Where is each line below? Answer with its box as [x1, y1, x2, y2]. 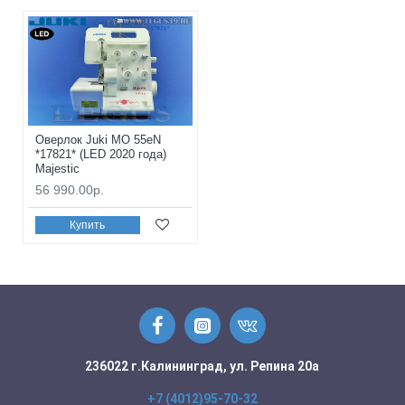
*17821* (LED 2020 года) [35, 147, 166, 162]
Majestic [35, 162, 80, 176]
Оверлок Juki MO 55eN [35, 133, 161, 147]
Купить [70, 218, 106, 231]
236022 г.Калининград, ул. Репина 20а [85, 359, 320, 374]
